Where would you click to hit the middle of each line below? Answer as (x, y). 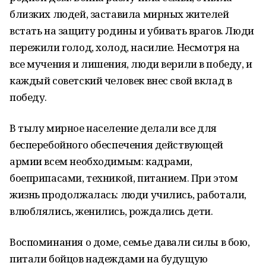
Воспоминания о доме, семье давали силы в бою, (130, 242)
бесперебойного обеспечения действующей (117, 145)
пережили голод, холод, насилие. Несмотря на (125, 47)
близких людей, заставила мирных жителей (119, 14)
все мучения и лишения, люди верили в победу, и (131, 64)
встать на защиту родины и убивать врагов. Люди (132, 31)
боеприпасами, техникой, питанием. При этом (124, 178)
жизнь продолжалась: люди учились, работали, (128, 194)
